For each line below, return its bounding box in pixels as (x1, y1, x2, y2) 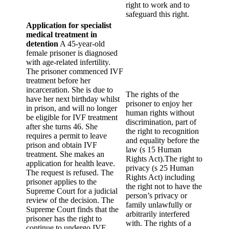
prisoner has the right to (26, 214, 102, 223)
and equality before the (126, 136, 199, 145)
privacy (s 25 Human (126, 164, 194, 173)
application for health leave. (26, 159, 115, 168)
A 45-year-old (58, 39, 105, 49)
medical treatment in (26, 30, 97, 39)
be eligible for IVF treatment (26, 113, 118, 122)
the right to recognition (126, 127, 199, 136)
